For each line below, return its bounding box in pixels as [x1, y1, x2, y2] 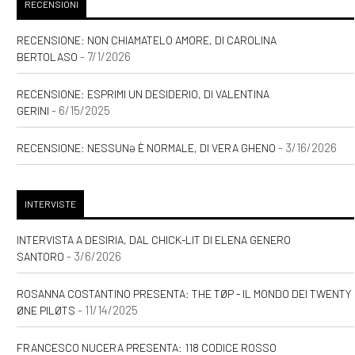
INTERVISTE [25, 198, 77, 210]
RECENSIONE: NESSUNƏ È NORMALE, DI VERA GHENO [17, 141, 277, 155]
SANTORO [17, 250, 65, 264]
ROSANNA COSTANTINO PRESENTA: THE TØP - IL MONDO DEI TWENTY [17, 287, 352, 301]
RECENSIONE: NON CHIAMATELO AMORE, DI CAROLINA [17, 33, 277, 48]
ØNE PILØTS [17, 303, 76, 318]
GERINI [17, 104, 50, 118]
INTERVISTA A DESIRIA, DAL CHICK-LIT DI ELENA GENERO [17, 233, 292, 247]
